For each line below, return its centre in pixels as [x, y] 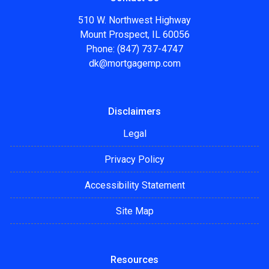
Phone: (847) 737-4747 [134, 49]
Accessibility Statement [134, 186]
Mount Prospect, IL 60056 [134, 35]
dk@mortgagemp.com [134, 64]
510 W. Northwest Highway [134, 20]
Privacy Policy [134, 160]
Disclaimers [134, 112]
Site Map [134, 211]
